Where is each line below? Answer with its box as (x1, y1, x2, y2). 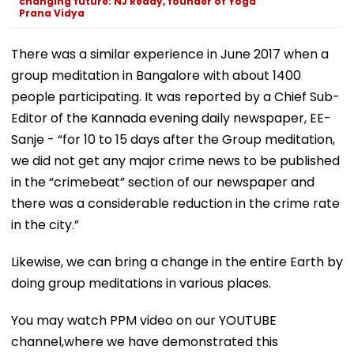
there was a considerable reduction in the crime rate (11, 194, 340, 213)
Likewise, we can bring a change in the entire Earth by (11, 252, 343, 271)
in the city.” (11, 215, 79, 234)
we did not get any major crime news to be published (11, 151, 340, 170)
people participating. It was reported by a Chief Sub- (11, 87, 340, 106)
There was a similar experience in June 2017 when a (11, 44, 329, 63)
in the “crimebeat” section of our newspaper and (11, 172, 314, 191)
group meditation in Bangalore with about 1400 (11, 66, 301, 85)
